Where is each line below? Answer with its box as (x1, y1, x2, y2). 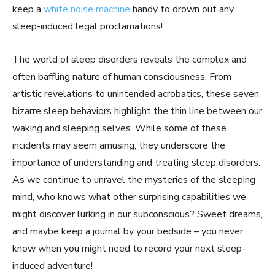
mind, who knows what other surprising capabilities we (12, 190, 246, 204)
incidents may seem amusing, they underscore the (12, 139, 225, 153)
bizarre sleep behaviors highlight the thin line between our (12, 104, 262, 118)
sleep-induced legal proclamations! (12, 20, 163, 34)
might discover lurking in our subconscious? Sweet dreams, (12, 207, 263, 222)
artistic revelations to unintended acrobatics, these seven (12, 87, 259, 101)
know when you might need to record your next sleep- (12, 242, 246, 256)
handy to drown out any (130, 2, 234, 17)
